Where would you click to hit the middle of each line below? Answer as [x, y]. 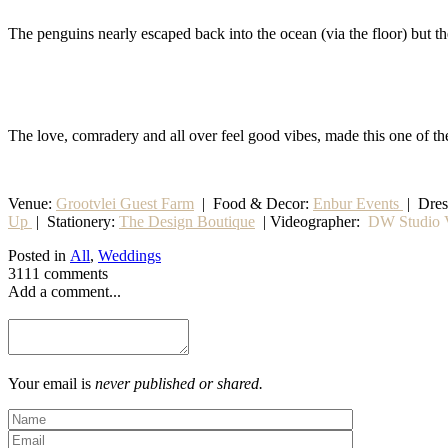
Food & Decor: [263, 203]
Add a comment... [64, 291]
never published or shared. [179, 383]
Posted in [39, 255]
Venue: [32, 203]
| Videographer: [315, 221]
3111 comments [58, 273]
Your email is [51, 383]
